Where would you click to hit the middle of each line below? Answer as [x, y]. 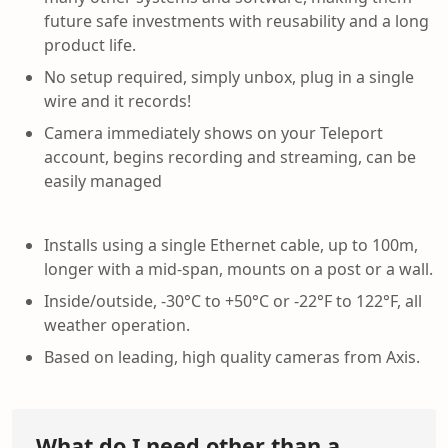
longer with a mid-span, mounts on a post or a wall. [238, 268]
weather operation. [117, 324]
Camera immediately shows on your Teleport [213, 132]
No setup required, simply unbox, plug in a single [229, 76]
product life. [90, 44]
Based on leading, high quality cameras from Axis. [232, 356]
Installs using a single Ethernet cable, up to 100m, [231, 244]
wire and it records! [117, 100]
